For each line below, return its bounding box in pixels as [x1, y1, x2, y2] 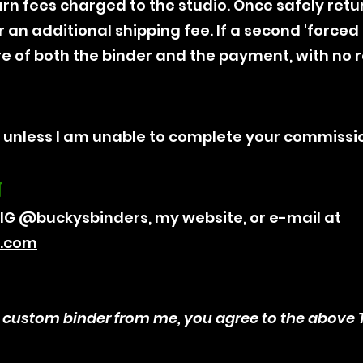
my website [155, 207, 243, 228]
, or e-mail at [243, 207, 341, 228]
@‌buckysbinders [19, 207, 148, 228]
